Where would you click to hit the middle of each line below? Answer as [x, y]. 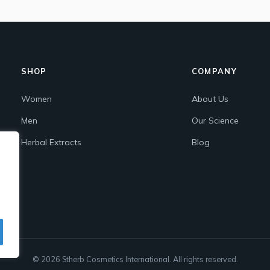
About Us [210, 99]
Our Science [215, 121]
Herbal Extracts [51, 143]
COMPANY [214, 71]
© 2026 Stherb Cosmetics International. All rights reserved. [135, 259]
